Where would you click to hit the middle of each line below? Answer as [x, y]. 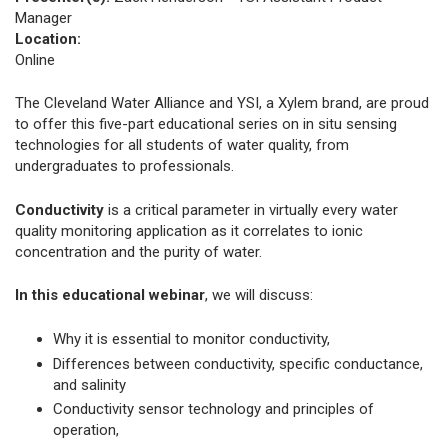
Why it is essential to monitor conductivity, [191, 338]
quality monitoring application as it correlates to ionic [189, 230]
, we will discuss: [259, 295]
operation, [85, 430]
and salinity [89, 384]
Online [35, 59]
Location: [48, 38]
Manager [43, 17]
